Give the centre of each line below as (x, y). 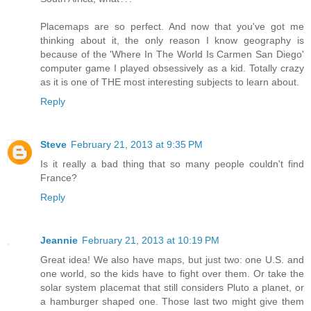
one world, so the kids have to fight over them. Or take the (172, 274)
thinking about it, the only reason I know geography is (172, 41)
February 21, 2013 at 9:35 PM (137, 145)
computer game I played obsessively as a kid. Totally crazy (172, 68)
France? (59, 178)
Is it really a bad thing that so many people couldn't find (172, 164)
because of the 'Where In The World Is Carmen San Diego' (172, 54)
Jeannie (59, 241)
